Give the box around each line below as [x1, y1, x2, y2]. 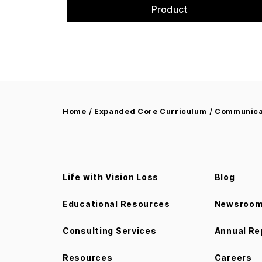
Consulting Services [63, 226, 157, 236]
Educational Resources [63, 199, 170, 209]
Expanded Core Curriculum [94, 107, 207, 116]
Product [151, 4, 188, 16]
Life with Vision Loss [63, 172, 159, 182]
